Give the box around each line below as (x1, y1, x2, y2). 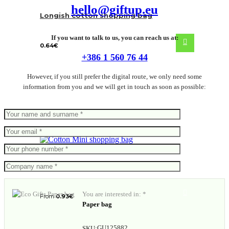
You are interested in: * (82, 190, 146, 198)
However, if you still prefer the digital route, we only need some (27, 73, 202, 81)
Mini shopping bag (40, 162, 109, 171)
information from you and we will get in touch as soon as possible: (23, 83, 206, 91)
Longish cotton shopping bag (40, 11, 152, 20)
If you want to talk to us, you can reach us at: (51, 34, 178, 42)
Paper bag (82, 200, 112, 209)
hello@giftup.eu (71, 3, 158, 17)
